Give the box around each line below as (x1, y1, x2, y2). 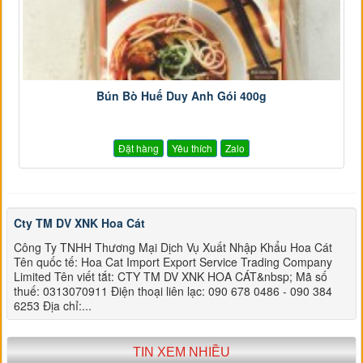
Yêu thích (171, 140, 212, 155)
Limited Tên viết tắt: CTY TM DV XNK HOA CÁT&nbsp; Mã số (14, 267, 328, 284)
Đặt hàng (117, 140, 159, 155)
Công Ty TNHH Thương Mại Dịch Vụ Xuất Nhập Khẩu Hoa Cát (14, 238, 333, 255)
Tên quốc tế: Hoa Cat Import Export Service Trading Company (14, 253, 333, 270)
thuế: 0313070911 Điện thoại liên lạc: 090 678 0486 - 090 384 (14, 282, 333, 299)
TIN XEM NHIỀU (132, 344, 230, 359)
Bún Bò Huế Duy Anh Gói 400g (96, 88, 267, 105)
